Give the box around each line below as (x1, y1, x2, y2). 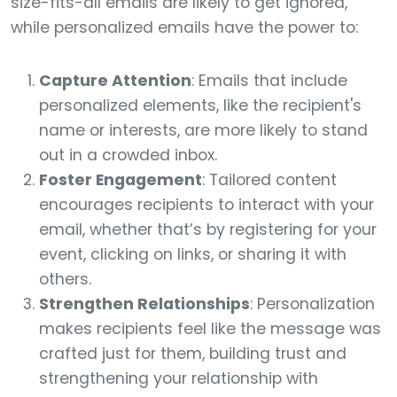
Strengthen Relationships (39, 293, 250, 315)
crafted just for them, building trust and (39, 343, 346, 364)
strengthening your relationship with (39, 368, 318, 389)
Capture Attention (39, 70, 191, 91)
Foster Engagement (39, 169, 202, 191)
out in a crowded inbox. (39, 144, 217, 166)
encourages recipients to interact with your (39, 194, 374, 215)
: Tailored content (202, 169, 337, 191)
